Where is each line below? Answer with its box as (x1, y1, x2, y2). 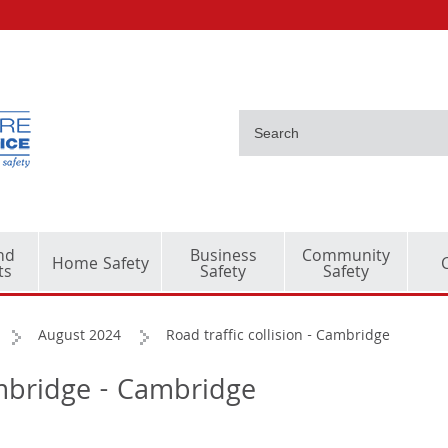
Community (302, 244, 390, 271)
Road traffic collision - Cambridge (166, 325, 390, 349)
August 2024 (38, 325, 121, 349)
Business (189, 244, 257, 271)
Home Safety (51, 252, 149, 279)
